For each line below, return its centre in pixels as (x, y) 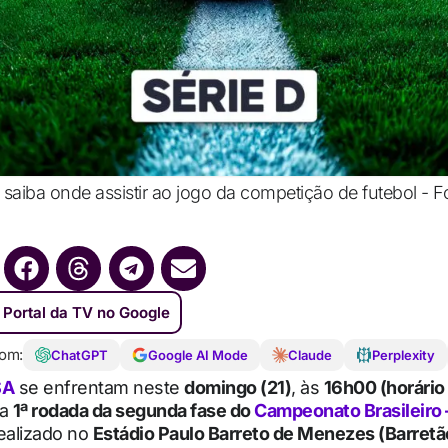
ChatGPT (79, 354)
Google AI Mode (197, 354)
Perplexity (403, 354)
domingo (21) (237, 387)
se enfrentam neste (99, 387)
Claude (309, 354)
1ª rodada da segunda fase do (133, 410)
